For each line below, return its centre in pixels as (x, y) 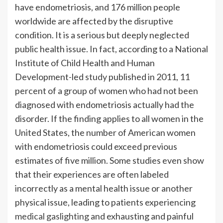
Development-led (50, 76)
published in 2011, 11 (148, 76)
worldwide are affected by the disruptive (94, 21)
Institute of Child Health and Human (85, 62)
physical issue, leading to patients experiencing (105, 202)
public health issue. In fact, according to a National (111, 49)
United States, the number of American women (105, 132)
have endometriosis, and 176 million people (98, 7)
